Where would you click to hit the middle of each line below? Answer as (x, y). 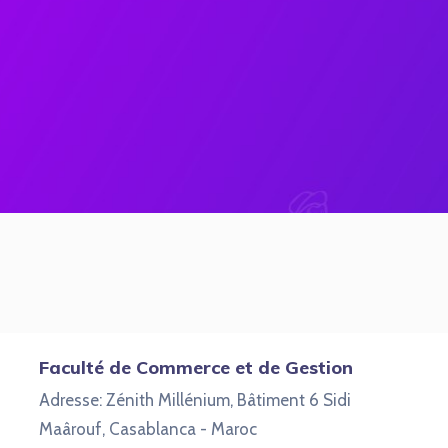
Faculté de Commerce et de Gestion (196, 367)
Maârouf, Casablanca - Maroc (148, 429)
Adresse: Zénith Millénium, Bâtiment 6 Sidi (195, 400)
